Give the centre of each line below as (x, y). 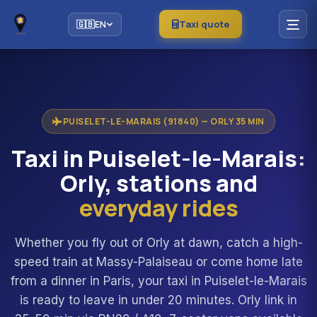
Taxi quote (204, 24)
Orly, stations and (158, 183)
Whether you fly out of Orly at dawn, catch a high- (158, 243)
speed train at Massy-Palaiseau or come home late (158, 262)
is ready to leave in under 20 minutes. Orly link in (158, 300)
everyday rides (158, 208)
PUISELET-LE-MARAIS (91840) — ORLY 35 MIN (163, 121)
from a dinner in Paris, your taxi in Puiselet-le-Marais (158, 281)
